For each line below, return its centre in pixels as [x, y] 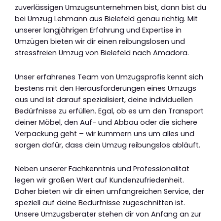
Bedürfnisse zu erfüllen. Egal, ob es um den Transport [109, 111]
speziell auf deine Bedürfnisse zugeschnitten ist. [100, 203]
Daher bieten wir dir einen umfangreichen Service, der [110, 192]
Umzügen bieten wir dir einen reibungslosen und [100, 42]
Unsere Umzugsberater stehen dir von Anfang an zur [108, 214]
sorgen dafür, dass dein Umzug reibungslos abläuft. [108, 145]
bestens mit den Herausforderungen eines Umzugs [106, 88]
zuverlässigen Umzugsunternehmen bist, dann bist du [110, 8]
